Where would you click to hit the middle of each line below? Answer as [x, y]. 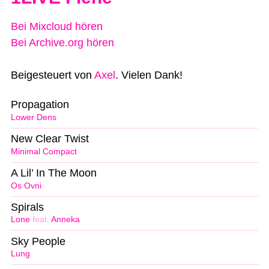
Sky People [38, 241]
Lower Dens [34, 117]
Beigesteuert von [53, 75]
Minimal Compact [44, 151]
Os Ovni [26, 186]
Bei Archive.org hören [62, 42]
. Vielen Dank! [149, 75]
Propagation [40, 105]
